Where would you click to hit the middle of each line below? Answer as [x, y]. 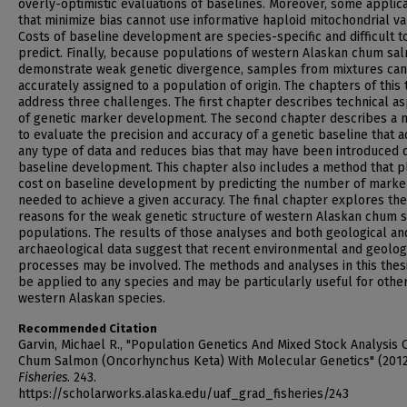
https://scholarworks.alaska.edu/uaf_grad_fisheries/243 [184, 394]
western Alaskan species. [92, 298]
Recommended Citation [88, 328]
